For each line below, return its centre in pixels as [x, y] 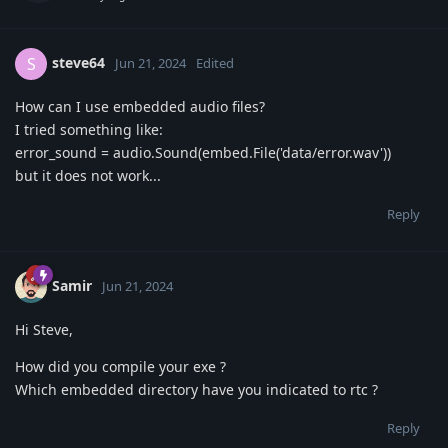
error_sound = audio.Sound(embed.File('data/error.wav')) [203, 152]
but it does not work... [88, 175]
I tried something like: [89, 129]
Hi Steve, [44, 329]
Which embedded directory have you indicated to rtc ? [196, 389]
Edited [215, 62]
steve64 [78, 62]
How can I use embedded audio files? [140, 106]
